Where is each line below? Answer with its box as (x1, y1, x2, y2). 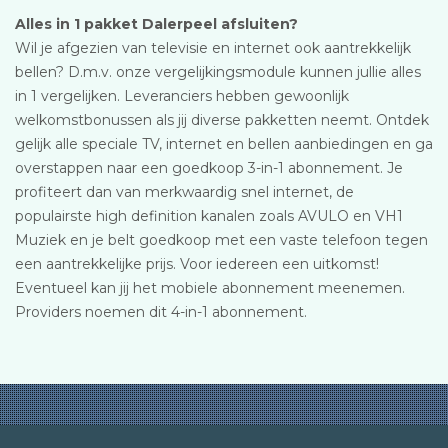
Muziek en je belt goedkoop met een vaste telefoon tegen (15, 231, 428, 249)
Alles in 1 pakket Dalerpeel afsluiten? (15, 15, 298, 33)
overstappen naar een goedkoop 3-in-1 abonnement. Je (15, 159, 403, 177)
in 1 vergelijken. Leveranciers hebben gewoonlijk (15, 87, 349, 105)
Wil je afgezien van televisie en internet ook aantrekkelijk (15, 39, 411, 57)
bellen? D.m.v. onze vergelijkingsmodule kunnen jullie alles (15, 63, 421, 81)
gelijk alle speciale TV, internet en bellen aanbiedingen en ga (15, 135, 433, 153)
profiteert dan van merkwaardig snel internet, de (15, 183, 354, 201)
